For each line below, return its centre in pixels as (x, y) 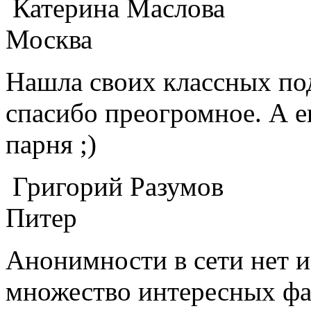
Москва (49, 39)
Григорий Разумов (115, 186)
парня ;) (51, 144)
